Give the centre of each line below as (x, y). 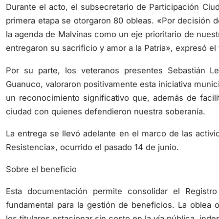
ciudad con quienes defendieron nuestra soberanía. (106, 100)
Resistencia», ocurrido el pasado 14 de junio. (92, 136)
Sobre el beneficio (41, 159)
